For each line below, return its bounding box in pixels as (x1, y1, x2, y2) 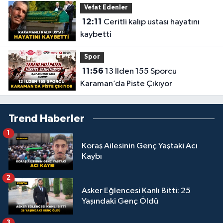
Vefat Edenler (84, 4, 128, 11)
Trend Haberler (8, 113, 85, 124)
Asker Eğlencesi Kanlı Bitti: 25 (82, 187, 191, 196)
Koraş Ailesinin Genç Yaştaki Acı (82, 142, 198, 151)
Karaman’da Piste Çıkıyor (80, 80, 172, 89)
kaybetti (80, 30, 111, 39)
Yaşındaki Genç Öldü (82, 197, 158, 206)
